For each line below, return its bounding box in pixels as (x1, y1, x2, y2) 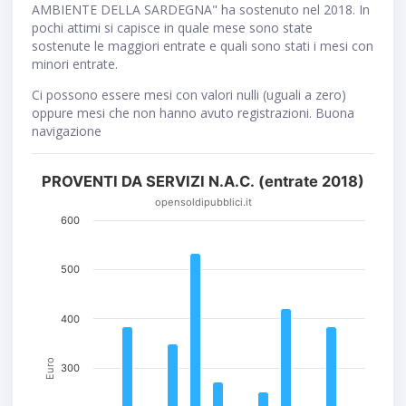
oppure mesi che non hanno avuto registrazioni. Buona (32, 104, 354, 122)
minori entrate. (32, 55, 118, 73)
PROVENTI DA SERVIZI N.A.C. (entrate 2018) (41, 172, 365, 191)
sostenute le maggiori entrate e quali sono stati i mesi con (32, 37, 373, 55)
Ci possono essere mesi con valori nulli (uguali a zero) (32, 86, 346, 104)
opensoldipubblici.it (154, 196, 252, 209)
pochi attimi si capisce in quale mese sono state (32, 19, 313, 37)
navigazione (32, 122, 101, 140)
